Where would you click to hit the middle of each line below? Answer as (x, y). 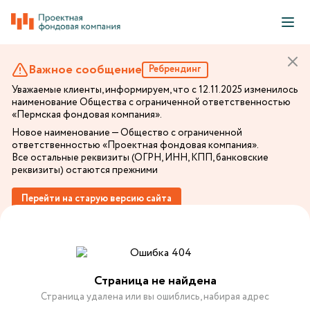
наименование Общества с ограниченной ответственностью (151, 102)
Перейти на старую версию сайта (97, 199)
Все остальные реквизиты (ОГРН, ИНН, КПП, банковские (140, 158)
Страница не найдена (155, 281)
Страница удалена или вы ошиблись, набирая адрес (155, 297)
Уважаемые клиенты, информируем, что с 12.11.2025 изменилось (155, 90)
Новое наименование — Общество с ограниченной (127, 133)
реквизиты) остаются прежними (85, 170)
